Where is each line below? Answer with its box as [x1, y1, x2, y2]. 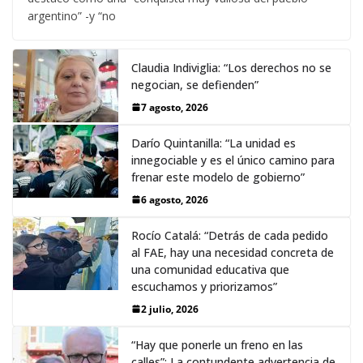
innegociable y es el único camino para [131, 152, 335, 168]
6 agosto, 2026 [141, 192, 208, 207]
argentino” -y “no [28, 7, 116, 23]
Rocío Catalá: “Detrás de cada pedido [131, 227, 328, 243]
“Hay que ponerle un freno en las [131, 336, 303, 352]
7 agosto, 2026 [141, 100, 208, 114]
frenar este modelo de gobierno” [131, 169, 305, 185]
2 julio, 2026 [141, 301, 199, 316]
